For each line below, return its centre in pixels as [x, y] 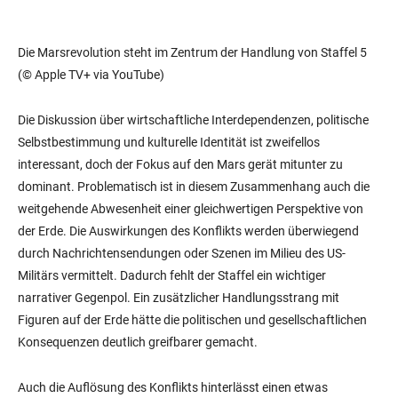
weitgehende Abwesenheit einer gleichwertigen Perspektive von [191, 209]
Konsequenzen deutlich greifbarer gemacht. [138, 342]
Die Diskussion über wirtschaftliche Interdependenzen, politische [193, 120]
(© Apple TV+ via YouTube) [91, 75]
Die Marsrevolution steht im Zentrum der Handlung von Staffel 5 [192, 53]
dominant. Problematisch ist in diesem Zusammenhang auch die [194, 187]
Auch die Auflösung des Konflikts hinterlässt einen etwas [173, 388]
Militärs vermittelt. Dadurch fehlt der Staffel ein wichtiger [172, 276]
